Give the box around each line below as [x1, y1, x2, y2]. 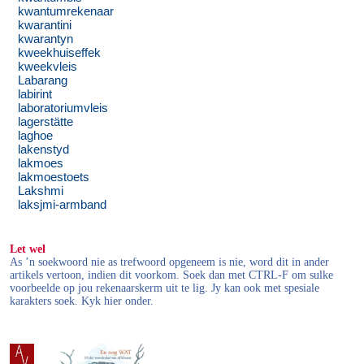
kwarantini [18, 19, 72, 32]
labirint [18, 88, 53, 102]
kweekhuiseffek [18, 46, 102, 60]
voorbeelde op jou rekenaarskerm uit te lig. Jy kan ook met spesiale [10, 282, 320, 295]
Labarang [18, 74, 68, 88]
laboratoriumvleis [18, 102, 109, 115]
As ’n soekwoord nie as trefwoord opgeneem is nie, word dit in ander [10, 256, 330, 269]
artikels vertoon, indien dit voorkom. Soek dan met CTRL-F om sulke [10, 269, 334, 282]
